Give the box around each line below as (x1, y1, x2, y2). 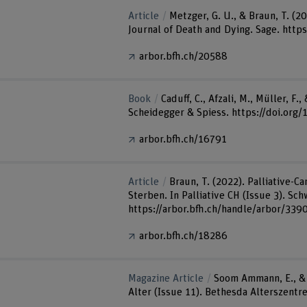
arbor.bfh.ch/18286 (139, 231, 228, 242)
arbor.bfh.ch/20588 (139, 51, 228, 62)
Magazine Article (128, 273, 204, 284)
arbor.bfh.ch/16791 (139, 134, 228, 145)
